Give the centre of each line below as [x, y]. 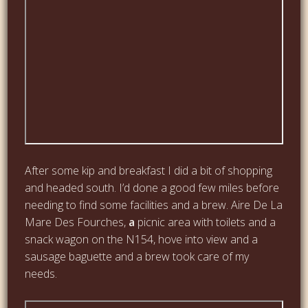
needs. [41, 273]
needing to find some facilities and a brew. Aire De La [154, 205]
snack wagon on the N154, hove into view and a [142, 239]
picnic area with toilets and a [206, 222]
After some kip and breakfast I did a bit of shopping [149, 170]
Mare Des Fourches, [76, 222]
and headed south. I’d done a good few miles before [152, 187]
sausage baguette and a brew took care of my [137, 256]
